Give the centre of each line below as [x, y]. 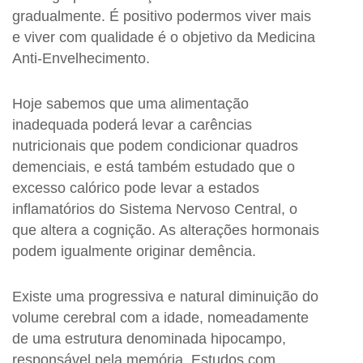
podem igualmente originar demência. [134, 251]
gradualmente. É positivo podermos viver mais [162, 16]
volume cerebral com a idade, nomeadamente [160, 318]
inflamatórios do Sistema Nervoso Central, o [155, 209]
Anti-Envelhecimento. [81, 58]
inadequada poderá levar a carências [132, 125]
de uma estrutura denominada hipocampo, [149, 339]
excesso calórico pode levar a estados [136, 188]
